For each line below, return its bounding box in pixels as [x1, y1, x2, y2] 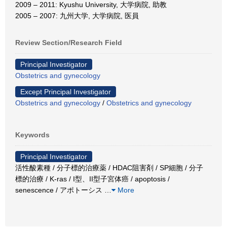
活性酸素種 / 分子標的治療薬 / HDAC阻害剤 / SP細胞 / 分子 [15, 164, 203, 172]
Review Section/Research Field [15, 39, 122, 47]
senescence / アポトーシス [15, 186, 104, 194]
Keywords [15, 131, 50, 139]
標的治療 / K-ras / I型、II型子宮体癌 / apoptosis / [15, 175, 170, 183]
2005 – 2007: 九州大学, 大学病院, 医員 [15, 12, 139, 20]
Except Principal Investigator [20, 88, 111, 96]
